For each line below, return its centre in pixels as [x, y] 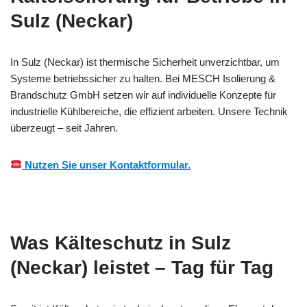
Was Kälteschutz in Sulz [121, 243]
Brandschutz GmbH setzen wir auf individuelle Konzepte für [143, 95]
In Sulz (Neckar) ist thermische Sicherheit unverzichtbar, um [145, 62]
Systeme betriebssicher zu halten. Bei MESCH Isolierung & [143, 78]
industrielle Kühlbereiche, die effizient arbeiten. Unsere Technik [149, 111]
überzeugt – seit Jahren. [64, 127]
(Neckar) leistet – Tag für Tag [142, 267]
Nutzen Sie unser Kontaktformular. [107, 164]
